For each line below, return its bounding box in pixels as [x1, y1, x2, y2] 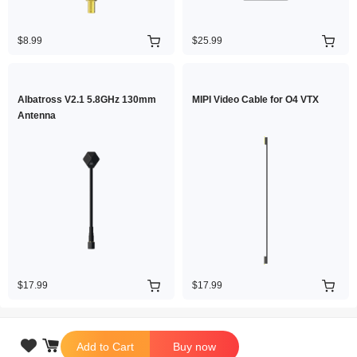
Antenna [18, 110, 56, 121]
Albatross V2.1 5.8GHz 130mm [18, 94, 156, 105]
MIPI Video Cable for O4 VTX [192, 94, 319, 105]
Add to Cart [76, 339, 134, 353]
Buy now [173, 339, 216, 353]
